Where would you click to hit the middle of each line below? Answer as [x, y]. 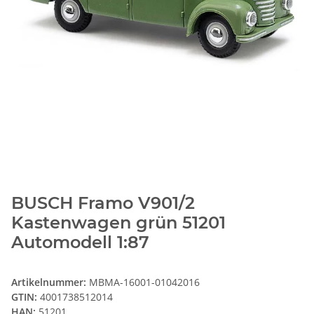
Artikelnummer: [50, 282]
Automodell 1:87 [80, 243]
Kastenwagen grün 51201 [118, 223]
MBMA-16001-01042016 [144, 282]
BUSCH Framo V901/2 [103, 203]
